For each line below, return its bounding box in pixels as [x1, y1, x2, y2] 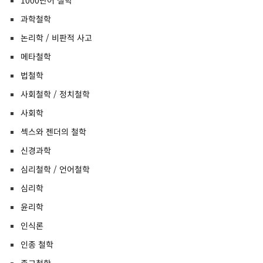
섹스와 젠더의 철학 [21, 126, 86, 138]
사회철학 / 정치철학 [21, 88, 90, 100]
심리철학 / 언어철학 [21, 163, 90, 176]
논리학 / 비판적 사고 [21, 32, 92, 44]
